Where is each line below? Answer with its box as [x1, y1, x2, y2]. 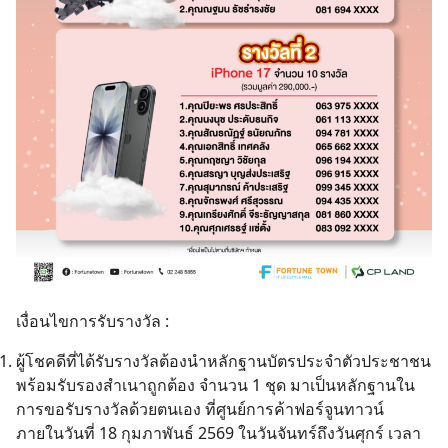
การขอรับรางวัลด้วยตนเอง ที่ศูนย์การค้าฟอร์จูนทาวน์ [16, 398, 384, 420]
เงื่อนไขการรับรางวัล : [16, 310, 169, 332]
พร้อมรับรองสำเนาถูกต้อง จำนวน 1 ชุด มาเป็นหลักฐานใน [16, 374, 415, 396]
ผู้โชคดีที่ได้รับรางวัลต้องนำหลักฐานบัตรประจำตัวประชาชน [16, 350, 431, 372]
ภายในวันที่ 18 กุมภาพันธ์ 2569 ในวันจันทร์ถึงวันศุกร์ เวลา [16, 422, 421, 444]
